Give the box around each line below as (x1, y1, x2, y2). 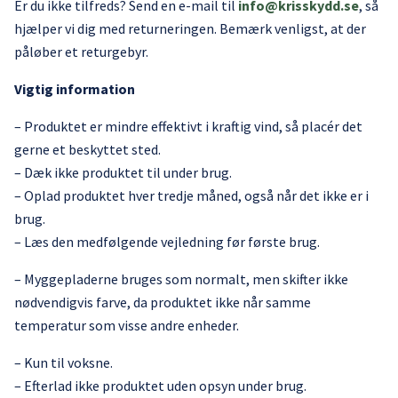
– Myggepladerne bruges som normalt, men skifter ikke (14, 270, 348, 288)
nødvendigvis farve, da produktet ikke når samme (14, 293, 311, 311)
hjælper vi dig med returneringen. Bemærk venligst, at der (14, 20, 366, 37)
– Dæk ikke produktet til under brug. (14, 163, 232, 181)
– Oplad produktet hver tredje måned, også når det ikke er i (14, 187, 369, 204)
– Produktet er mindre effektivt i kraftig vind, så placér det (14, 117, 362, 135)
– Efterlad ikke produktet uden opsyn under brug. (14, 377, 306, 394)
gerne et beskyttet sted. (14, 140, 161, 158)
